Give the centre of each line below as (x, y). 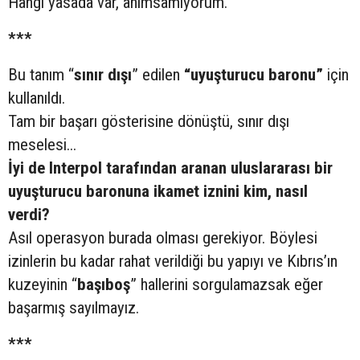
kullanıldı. (37, 98)
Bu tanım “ (41, 75)
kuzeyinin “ (43, 284)
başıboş (104, 284)
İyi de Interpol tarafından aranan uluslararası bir (170, 168)
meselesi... (42, 145)
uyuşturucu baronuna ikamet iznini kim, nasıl (158, 191)
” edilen (158, 75)
